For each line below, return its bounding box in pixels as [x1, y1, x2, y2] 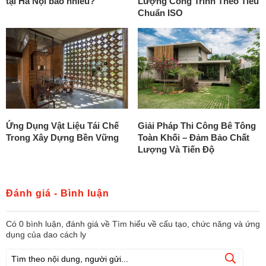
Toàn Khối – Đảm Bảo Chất [138, 132, 249, 143]
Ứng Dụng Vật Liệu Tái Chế [6, 121, 119, 131]
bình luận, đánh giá [24, 219, 99, 229]
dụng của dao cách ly [6, 230, 86, 240]
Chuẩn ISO [138, 7, 183, 18]
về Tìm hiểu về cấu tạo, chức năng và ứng [101, 219, 260, 229]
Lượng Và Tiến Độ [138, 144, 214, 155]
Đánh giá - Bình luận [6, 188, 109, 199]
